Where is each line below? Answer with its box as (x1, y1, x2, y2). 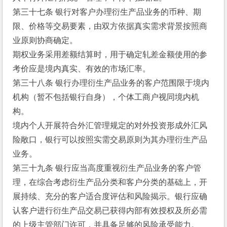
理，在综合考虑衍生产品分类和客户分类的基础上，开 (13, 178, 208, 186)
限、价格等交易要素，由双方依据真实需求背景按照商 (13, 22, 208, 30)
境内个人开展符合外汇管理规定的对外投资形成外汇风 (13, 121, 208, 130)
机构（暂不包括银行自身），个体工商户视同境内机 (13, 93, 200, 101)
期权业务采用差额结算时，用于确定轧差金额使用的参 (13, 50, 208, 59)
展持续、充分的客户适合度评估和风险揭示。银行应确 (13, 192, 208, 201)
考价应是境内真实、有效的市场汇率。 (13, 64, 151, 73)
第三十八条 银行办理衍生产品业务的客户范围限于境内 (13, 79, 210, 87)
